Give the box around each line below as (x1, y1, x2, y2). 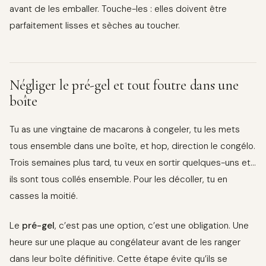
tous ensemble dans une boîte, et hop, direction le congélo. (9, 140, 255, 152)
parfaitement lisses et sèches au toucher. (9, 19, 180, 31)
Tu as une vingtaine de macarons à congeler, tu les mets (9, 123, 240, 135)
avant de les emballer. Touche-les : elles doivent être (9, 2, 227, 15)
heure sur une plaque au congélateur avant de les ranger (9, 236, 240, 249)
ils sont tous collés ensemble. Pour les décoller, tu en (9, 173, 227, 185)
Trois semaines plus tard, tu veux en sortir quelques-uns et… (9, 156, 256, 169)
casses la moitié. (9, 189, 78, 202)
